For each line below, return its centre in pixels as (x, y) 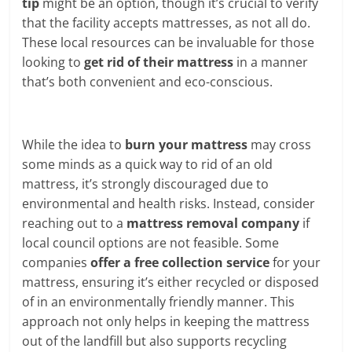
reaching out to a (75, 223)
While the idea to (74, 144)
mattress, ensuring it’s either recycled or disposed (171, 282)
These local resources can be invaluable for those (169, 42)
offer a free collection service (180, 262)
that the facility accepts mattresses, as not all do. (167, 22)
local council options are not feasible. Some (151, 242)
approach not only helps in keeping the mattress (166, 321)
